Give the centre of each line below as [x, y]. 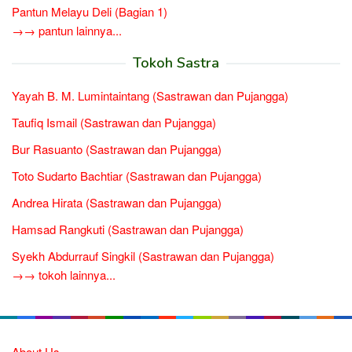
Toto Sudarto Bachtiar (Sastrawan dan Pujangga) [137, 175]
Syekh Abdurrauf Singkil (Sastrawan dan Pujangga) [143, 255]
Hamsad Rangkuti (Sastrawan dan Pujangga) [128, 229]
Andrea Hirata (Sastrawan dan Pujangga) [117, 202]
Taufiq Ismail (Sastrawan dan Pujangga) [114, 122]
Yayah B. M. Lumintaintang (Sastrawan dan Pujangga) [150, 95]
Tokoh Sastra [176, 62]
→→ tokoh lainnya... [64, 274]
